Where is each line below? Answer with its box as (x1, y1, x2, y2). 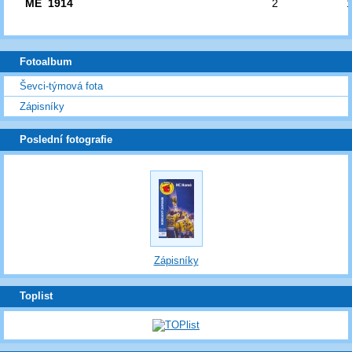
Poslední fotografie (20, 134, 112, 146)
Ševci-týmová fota (20, 80, 103, 93)
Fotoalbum (20, 55, 72, 68)
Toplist (20, 290, 53, 302)
